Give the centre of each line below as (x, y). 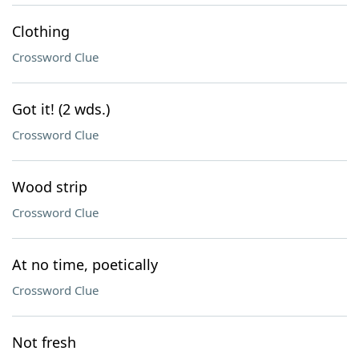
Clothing (41, 31)
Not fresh (44, 342)
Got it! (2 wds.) (61, 109)
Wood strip (50, 187)
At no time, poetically (85, 264)
